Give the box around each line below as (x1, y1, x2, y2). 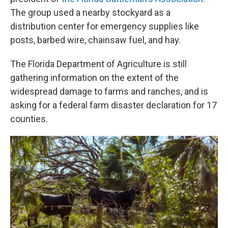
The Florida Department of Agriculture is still (10, 59, 187, 69)
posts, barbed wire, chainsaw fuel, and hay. (10, 35, 181, 45)
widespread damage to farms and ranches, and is (10, 86, 208, 97)
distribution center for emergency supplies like (10, 21, 199, 32)
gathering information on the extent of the (10, 72, 179, 83)
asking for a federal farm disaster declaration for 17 (10, 100, 217, 110)
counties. (10, 113, 48, 124)
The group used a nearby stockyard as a (10, 7, 170, 18)
